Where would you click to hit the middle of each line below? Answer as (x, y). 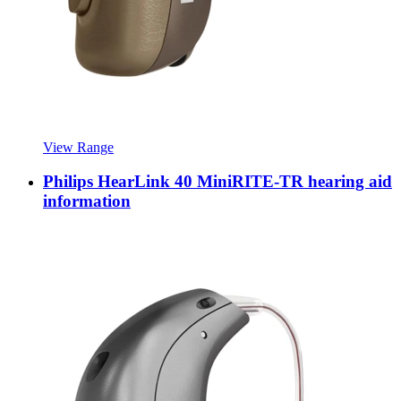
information (87, 201)
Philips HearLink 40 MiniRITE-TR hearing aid (218, 182)
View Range (78, 147)
